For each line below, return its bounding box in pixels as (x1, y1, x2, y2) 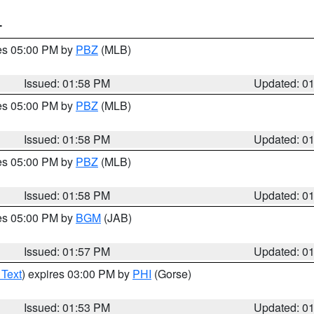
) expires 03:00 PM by (22, 266, 132, 282)
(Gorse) (151, 266, 191, 282)
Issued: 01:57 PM (24, 243, 111, 259)
